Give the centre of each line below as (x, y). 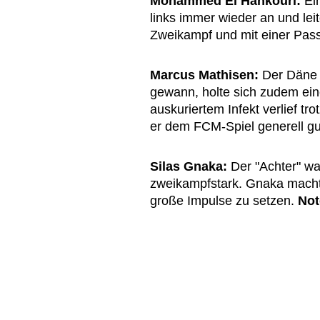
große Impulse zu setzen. (224, 201)
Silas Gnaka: (189, 167)
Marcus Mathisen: (204, 75)
